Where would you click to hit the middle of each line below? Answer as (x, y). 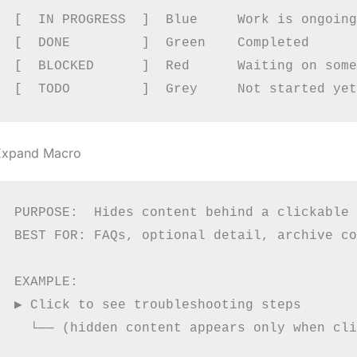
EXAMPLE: (46, 282)
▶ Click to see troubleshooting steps (157, 306)
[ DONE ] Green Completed (161, 43)
